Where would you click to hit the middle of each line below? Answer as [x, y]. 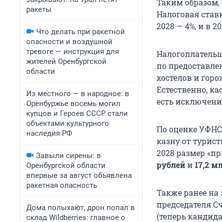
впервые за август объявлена [79, 175]
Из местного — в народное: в [78, 94]
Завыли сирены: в [69, 156]
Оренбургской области [66, 166]
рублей [171, 165]
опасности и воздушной [69, 42]
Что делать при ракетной [81, 32]
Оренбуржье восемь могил [73, 104]
